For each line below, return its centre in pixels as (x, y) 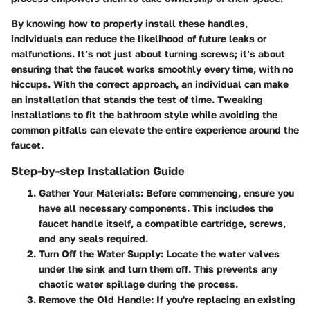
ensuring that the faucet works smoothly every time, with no (152, 69)
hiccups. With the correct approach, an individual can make (150, 84)
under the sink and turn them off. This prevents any (158, 268)
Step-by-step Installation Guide (98, 171)
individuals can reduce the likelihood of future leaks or (139, 38)
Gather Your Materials (90, 192)
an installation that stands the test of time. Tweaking (137, 99)
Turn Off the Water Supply (100, 253)
